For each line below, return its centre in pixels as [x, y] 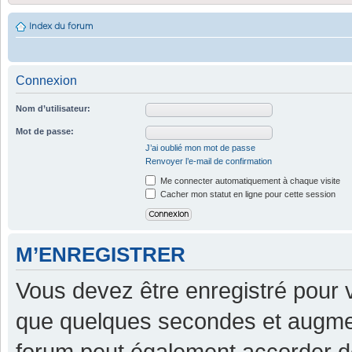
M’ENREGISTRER [101, 255]
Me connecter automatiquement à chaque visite [249, 181]
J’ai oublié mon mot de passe [200, 148]
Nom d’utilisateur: [53, 108]
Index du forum [61, 26]
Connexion [46, 81]
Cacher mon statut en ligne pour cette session [247, 194]
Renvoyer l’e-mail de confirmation [209, 161]
